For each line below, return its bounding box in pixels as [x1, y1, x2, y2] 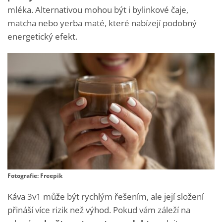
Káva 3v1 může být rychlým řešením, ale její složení [7, 191, 204, 203]
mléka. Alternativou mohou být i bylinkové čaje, [7, 4, 188, 16]
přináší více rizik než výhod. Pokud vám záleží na [7, 204, 190, 216]
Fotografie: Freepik [7, 171, 62, 180]
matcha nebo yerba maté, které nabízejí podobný [7, 17, 197, 29]
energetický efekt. [7, 31, 77, 43]
